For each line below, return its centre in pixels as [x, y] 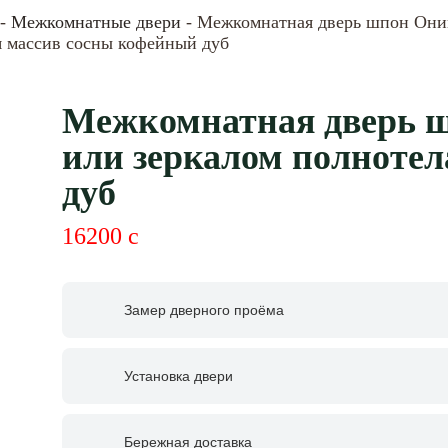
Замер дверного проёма [204, 310]
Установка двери [178, 376]
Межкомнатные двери [96, 22]
